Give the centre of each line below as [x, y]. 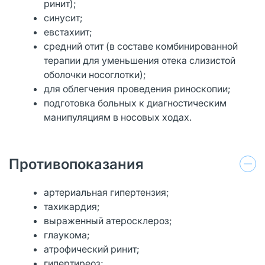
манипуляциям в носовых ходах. [118, 117]
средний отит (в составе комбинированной [141, 46]
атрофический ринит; [92, 249]
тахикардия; [72, 206]
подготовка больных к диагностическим [135, 103]
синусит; [64, 17]
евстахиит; [68, 32]
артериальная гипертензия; [107, 192]
